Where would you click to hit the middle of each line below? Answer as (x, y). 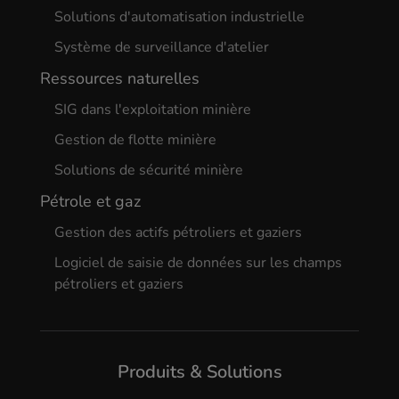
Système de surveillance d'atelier (161, 47)
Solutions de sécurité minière (148, 170)
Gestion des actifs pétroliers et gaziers (178, 232)
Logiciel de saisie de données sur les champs (198, 262)
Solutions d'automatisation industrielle (179, 16)
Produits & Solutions (199, 371)
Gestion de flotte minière (135, 139)
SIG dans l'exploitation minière (152, 109)
